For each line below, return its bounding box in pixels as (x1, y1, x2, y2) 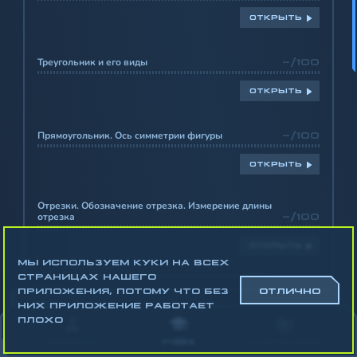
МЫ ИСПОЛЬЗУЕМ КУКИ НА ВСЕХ (18, 257, 229, 265)
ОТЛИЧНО (259, 286, 320, 294)
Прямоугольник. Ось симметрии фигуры (37, 128, 222, 142)
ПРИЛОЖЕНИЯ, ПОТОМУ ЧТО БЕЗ (18, 286, 229, 294)
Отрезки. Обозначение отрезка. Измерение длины (37, 198, 272, 212)
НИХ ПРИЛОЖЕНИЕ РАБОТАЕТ (18, 300, 214, 308)
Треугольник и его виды (37, 55, 147, 69)
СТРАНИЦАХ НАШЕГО (18, 272, 156, 280)
